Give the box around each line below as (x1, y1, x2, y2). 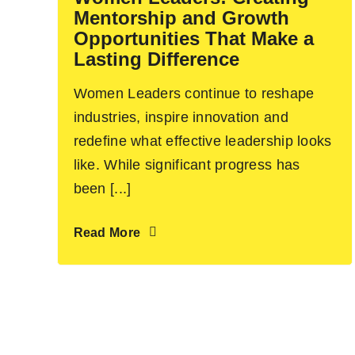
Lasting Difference (73, 48, 239, 70)
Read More (73, 225, 141, 239)
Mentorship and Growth (73, 6, 289, 29)
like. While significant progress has (73, 156, 300, 173)
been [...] (73, 180, 132, 197)
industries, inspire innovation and (73, 109, 288, 125)
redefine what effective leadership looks (73, 132, 332, 149)
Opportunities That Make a (73, 27, 314, 49)
